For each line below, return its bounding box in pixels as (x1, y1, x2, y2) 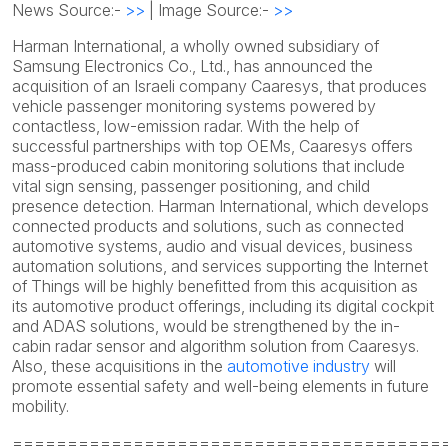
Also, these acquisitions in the (12, 356, 227, 376)
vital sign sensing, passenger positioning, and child (12, 176, 370, 196)
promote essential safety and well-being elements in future (12, 376, 429, 396)
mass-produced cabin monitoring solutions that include (12, 156, 405, 176)
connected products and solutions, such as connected (12, 216, 404, 236)
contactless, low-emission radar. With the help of (12, 116, 359, 136)
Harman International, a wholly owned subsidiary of (12, 36, 379, 56)
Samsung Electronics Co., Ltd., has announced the (12, 56, 373, 76)
